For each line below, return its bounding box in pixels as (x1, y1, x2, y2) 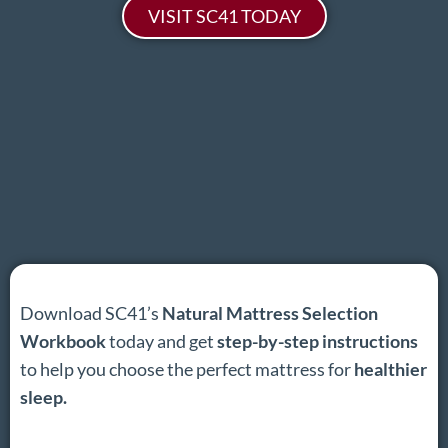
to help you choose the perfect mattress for (20, 357, 354, 380)
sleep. (20, 385, 67, 408)
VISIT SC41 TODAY (147, 4, 301, 27)
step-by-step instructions (217, 329, 418, 352)
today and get (106, 329, 217, 352)
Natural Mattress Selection (162, 301, 378, 324)
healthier (354, 357, 427, 380)
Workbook (20, 329, 106, 352)
